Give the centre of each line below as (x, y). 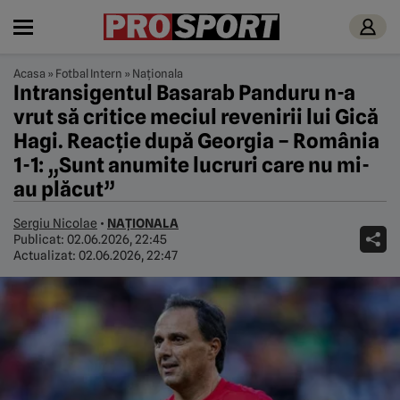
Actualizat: (46, 255)
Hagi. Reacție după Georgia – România (196, 141)
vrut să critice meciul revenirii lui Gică (196, 117)
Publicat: (40, 239)
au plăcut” (64, 189)
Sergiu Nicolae (55, 223)
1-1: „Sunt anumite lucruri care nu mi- (192, 165)
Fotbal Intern (89, 73)
